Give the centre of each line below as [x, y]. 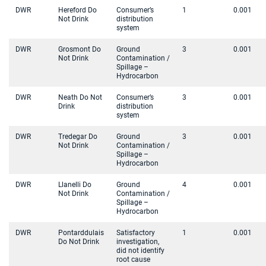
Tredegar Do [78, 137]
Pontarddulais [81, 233]
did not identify [140, 251]
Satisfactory [136, 233]
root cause [133, 259]
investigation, [138, 242]
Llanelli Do [75, 185]
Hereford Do [77, 10]
